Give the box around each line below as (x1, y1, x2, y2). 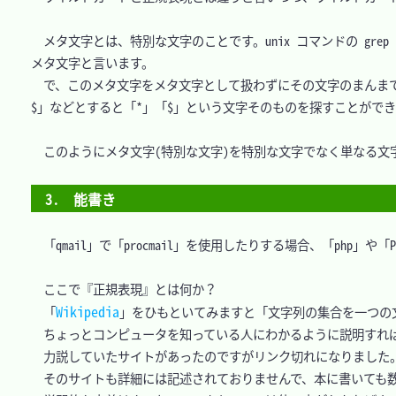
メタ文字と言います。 (31, 52, 154, 72)
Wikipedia (56, 300, 119, 322)
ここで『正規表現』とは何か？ (31, 278, 217, 299)
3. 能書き (45, 187, 116, 209)
